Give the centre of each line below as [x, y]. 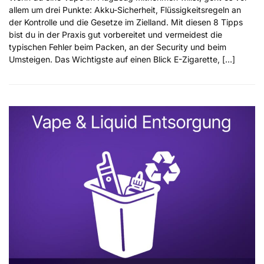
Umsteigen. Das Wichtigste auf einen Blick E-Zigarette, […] [122, 60]
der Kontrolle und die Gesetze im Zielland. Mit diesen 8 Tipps [126, 22]
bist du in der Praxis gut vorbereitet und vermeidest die [115, 35]
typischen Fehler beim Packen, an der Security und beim [118, 47]
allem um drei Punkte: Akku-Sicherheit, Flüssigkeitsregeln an [125, 10]
